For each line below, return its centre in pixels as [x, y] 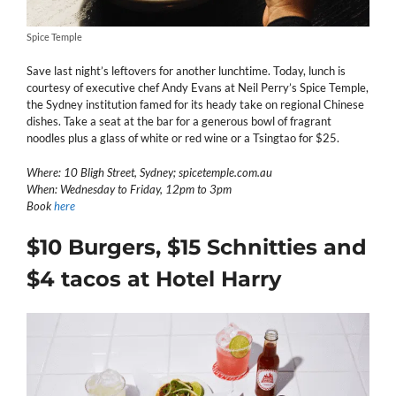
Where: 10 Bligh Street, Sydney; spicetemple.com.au [149, 172]
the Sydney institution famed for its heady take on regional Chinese [195, 105]
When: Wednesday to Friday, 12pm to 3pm [129, 189]
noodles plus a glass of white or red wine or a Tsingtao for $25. [183, 138]
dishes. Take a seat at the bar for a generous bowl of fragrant [179, 122]
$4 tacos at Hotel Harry [154, 279]
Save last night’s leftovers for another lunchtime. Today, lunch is [186, 71]
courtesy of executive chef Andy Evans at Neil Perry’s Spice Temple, [198, 88]
